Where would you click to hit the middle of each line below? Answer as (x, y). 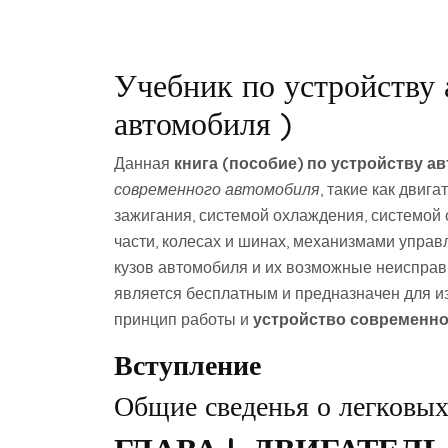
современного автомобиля (217, 189)
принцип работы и (183, 319)
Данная (144, 163)
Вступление (187, 364)
